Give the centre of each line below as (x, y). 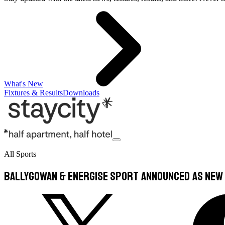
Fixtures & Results (33, 93)
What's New (24, 84)
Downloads (81, 93)
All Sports (20, 154)
